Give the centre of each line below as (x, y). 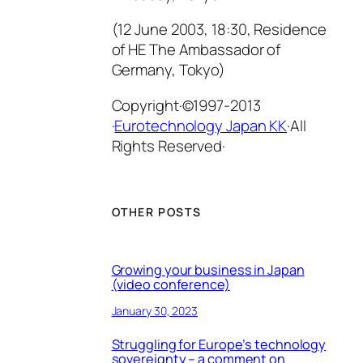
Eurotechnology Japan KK (201, 125)
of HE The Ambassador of (196, 50)
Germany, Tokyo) (169, 70)
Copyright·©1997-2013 (186, 105)
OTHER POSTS (156, 212)
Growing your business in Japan (208, 270)
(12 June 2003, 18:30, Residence (219, 30)
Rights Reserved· (168, 145)
